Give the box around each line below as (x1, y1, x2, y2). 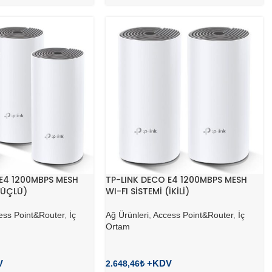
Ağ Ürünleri (106, 210, 149, 220)
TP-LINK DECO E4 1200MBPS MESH (106, 174, 248, 186)
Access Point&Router (153, 210, 234, 220)
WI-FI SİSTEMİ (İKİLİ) (106, 185, 190, 198)
